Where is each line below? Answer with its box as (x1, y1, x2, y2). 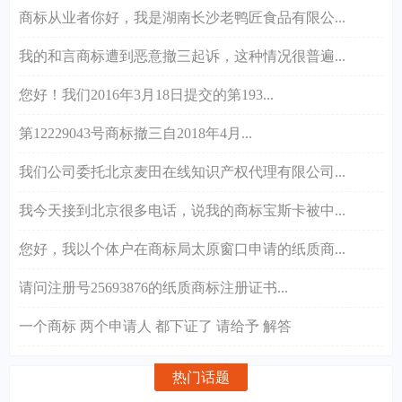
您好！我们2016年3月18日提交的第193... (19, 86, 274, 102)
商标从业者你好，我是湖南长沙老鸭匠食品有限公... (19, 9, 345, 25)
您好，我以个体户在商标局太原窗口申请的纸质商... (19, 240, 345, 257)
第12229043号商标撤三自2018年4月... (19, 125, 252, 141)
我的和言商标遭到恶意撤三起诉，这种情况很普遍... (19, 48, 345, 64)
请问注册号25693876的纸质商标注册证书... (19, 279, 288, 295)
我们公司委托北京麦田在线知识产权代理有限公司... (19, 163, 345, 179)
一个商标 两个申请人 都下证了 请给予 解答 (19, 318, 292, 334)
